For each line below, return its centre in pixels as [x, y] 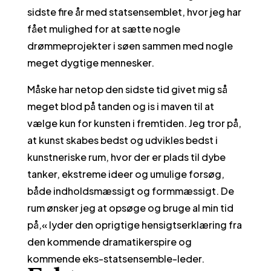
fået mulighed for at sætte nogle [103, 29]
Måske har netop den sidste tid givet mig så [127, 89]
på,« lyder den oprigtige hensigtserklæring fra [134, 225]
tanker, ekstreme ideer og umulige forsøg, [126, 174]
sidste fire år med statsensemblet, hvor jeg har [134, 12]
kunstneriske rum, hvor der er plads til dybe [126, 157]
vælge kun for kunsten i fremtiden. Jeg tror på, [134, 123]
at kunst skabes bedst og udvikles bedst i [122, 140]
